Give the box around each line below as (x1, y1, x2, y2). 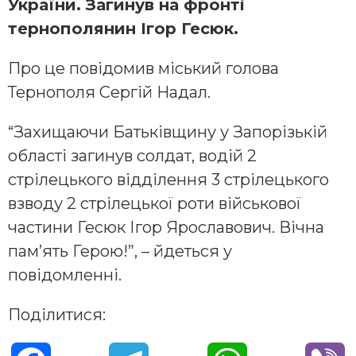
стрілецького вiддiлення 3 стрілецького (8, 169, 329, 189)
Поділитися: (8, 304, 106, 324)
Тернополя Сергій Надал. (8, 82, 211, 102)
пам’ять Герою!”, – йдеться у (8, 241, 232, 261)
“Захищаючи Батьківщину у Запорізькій (8, 122, 327, 141)
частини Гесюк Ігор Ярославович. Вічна (8, 217, 324, 237)
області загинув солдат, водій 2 (8, 145, 257, 165)
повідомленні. (8, 265, 122, 284)
